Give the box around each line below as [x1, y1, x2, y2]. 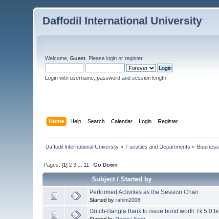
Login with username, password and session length [45, 75, 167, 81]
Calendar [110, 118, 132, 124]
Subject [92, 175, 115, 183]
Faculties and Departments [126, 143, 190, 150]
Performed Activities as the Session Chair [89, 188, 199, 196]
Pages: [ [44, 161, 64, 168]
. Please [86, 55, 107, 61]
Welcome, [45, 55, 70, 61]
